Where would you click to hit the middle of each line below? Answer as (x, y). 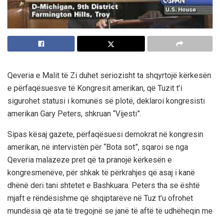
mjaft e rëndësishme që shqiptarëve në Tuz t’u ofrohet (100, 198)
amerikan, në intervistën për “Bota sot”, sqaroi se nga (98, 147)
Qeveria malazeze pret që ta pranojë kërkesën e (90, 160)
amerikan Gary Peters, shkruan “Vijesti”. (74, 114)
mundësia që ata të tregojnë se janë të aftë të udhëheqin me (110, 211)
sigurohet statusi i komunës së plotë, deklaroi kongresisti (106, 101)
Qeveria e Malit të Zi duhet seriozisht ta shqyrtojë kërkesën (109, 76)
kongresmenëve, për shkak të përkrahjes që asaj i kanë (101, 173)
